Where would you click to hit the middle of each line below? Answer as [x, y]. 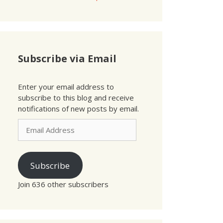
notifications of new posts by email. [78, 108]
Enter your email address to [66, 86]
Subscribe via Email [67, 58]
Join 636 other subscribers [63, 184]
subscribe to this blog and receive [76, 97]
